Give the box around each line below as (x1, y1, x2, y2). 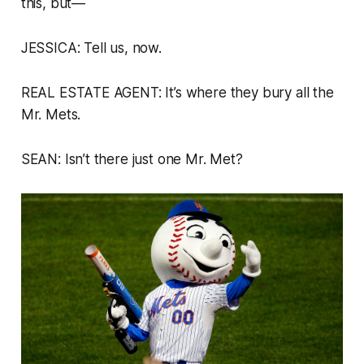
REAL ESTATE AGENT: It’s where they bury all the (20, 84, 334, 102)
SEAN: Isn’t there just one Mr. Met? (20, 151, 243, 168)
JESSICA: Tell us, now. (20, 40, 162, 57)
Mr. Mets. (20, 106, 81, 123)
